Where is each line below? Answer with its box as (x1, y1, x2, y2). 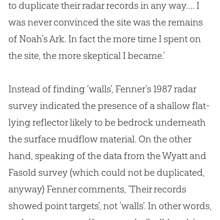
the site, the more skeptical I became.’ (8, 50, 165, 62)
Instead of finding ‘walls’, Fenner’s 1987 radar (8, 83, 196, 95)
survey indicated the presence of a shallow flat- (8, 100, 210, 112)
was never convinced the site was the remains (8, 16, 203, 28)
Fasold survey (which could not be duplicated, (8, 166, 205, 179)
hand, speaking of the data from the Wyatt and (8, 150, 206, 162)
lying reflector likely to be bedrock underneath (8, 116, 206, 129)
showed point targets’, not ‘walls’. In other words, (8, 200, 212, 212)
